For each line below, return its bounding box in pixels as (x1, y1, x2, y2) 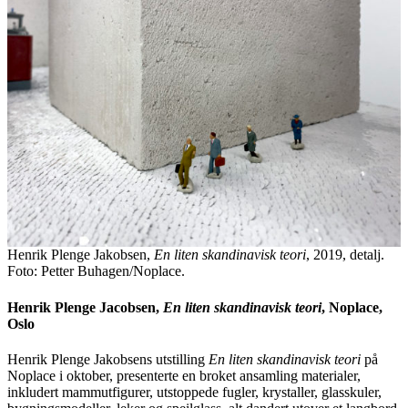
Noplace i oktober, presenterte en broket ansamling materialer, (7, 367, 361, 383)
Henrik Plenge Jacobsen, (7, 299, 163, 315)
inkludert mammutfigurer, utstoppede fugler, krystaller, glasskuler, (7, 383, 382, 400)
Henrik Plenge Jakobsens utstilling (7, 351, 205, 367)
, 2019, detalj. (306, 247, 384, 263)
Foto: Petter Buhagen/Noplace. (7, 263, 185, 280)
